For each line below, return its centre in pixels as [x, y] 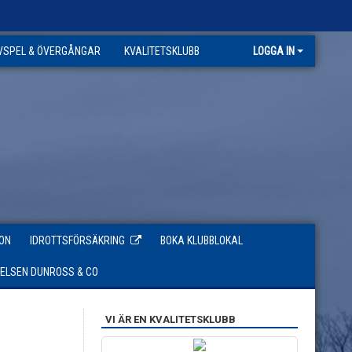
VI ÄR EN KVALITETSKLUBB [170, 319]
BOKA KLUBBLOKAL [202, 240]
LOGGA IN [274, 51]
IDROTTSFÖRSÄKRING [77, 240]
